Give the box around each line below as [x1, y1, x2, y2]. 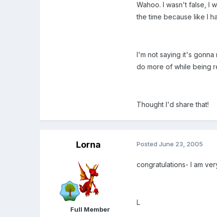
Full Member [70, 205, 110, 214]
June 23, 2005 [159, 140, 203, 148]
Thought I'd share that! [137, 100, 209, 109]
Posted [137, 140, 159, 148]
